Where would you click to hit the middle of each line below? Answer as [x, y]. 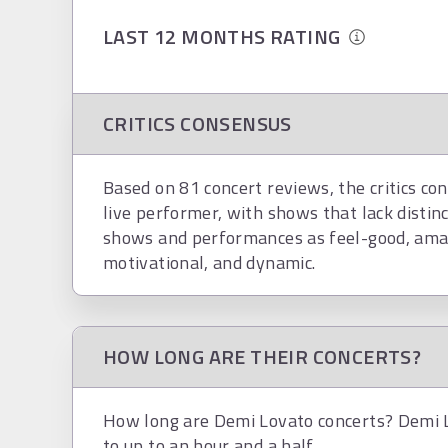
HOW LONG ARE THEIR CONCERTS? [262, 356]
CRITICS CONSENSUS [197, 123]
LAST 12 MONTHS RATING [226, 36]
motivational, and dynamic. [209, 262]
